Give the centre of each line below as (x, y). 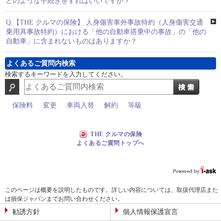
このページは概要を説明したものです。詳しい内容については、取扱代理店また (111, 190)
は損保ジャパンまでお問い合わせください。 (64, 199)
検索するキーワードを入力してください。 (66, 74)
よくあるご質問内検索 (41, 63)
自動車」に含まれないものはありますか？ (72, 41)
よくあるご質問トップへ (110, 143)
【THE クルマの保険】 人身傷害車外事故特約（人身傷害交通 (108, 22)
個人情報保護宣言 (150, 212)
